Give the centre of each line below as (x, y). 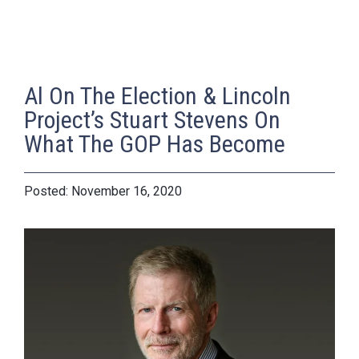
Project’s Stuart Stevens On (152, 120)
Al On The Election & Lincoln (157, 96)
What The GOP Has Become (155, 144)
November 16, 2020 (127, 192)
